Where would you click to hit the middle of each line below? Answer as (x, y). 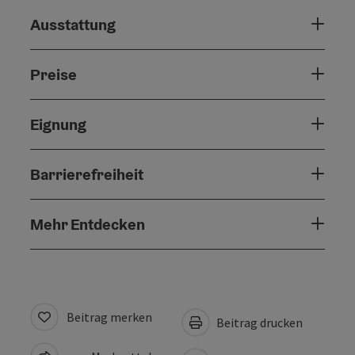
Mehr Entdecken (88, 224)
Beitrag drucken (258, 322)
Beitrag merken (109, 317)
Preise (53, 74)
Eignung (58, 124)
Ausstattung (73, 24)
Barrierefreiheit (87, 174)
